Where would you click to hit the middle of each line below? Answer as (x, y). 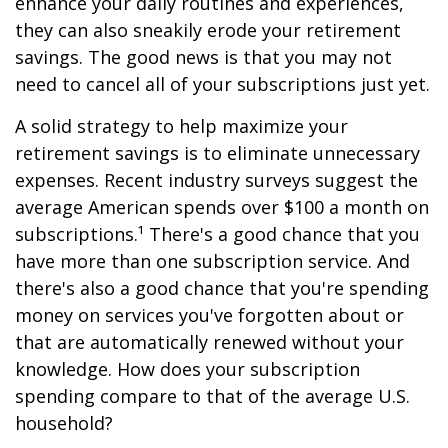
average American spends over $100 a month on (222, 207)
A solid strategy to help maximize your (181, 126)
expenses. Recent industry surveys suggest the (216, 180)
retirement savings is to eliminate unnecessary (217, 153)
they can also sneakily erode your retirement (208, 30)
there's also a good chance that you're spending (222, 288)
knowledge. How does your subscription (187, 369)
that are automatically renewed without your (209, 342)
